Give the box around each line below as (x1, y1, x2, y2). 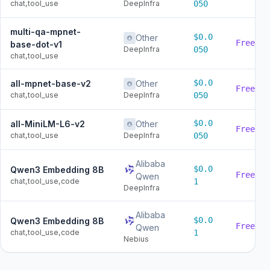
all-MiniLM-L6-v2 (10, 119, 85, 130)
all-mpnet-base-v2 (10, 78, 91, 89)
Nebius (124, 234, 149, 244)
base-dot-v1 (10, 39, 62, 50)
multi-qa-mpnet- (10, 27, 81, 37)
